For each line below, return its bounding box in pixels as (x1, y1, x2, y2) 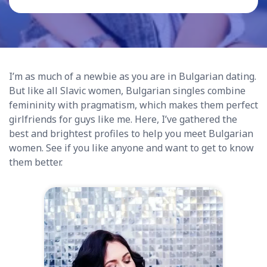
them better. (9, 156, 65, 169)
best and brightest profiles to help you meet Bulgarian (9, 127, 253, 140)
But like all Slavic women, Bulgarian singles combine (9, 84, 246, 97)
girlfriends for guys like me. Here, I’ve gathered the (9, 113, 237, 126)
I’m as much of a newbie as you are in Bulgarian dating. (9, 70, 256, 83)
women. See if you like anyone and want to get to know (9, 141, 254, 154)
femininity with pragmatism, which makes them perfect (9, 98, 258, 111)
